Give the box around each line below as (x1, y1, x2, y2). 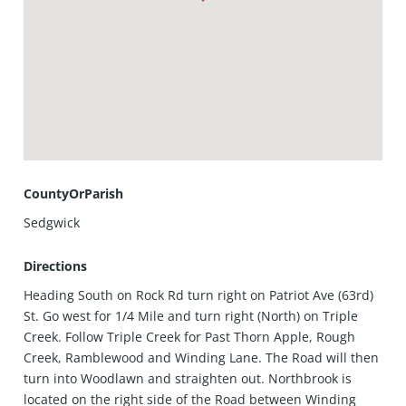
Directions (24, 256, 88, 275)
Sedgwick (24, 213, 81, 231)
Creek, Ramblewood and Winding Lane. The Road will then (24, 348, 380, 366)
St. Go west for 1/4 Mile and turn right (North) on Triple (24, 306, 359, 324)
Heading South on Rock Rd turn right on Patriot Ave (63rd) (24, 285, 374, 304)
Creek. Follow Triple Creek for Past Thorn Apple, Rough (24, 327, 356, 345)
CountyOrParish (24, 184, 124, 202)
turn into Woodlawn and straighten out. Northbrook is (24, 369, 353, 387)
